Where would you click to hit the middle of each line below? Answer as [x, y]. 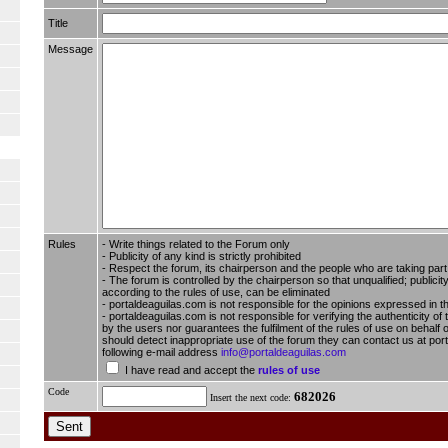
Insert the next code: [250, 397]
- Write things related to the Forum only [196, 243]
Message [70, 48]
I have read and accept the [190, 369]
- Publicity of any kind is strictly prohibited [201, 255]
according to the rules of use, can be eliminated [216, 291]
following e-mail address [161, 351]
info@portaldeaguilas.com [283, 351]
